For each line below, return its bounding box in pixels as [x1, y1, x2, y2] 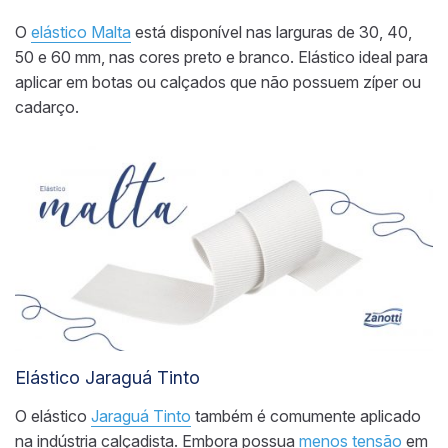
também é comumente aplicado [191, 406, 421, 427]
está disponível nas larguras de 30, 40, [131, 21, 412, 42]
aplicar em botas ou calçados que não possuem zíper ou [15, 71, 421, 92]
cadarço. [15, 96, 79, 117]
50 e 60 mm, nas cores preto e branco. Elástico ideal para [15, 46, 428, 67]
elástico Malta [31, 21, 131, 42]
